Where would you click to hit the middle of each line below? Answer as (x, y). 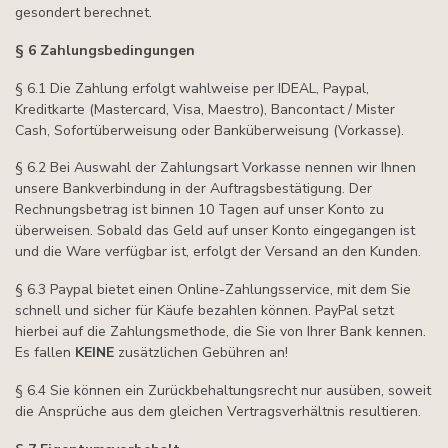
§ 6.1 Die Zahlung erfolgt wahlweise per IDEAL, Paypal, (192, 88)
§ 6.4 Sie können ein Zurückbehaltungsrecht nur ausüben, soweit (223, 390)
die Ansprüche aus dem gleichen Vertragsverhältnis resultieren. (218, 411)
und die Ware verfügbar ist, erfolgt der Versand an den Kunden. (218, 252)
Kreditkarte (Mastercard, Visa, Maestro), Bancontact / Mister (205, 109)
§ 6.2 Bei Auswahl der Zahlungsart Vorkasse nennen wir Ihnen (215, 168)
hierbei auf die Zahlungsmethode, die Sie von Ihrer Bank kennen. (220, 332)
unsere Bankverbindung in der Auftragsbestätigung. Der (193, 189)
